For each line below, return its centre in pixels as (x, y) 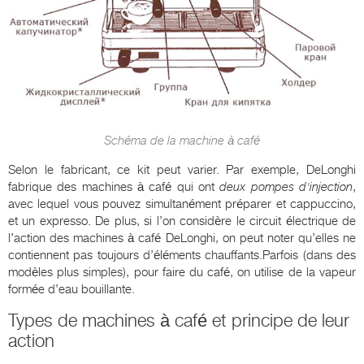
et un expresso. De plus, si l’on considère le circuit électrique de (182, 221)
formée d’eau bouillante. (71, 289)
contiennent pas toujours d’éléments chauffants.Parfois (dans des (182, 255)
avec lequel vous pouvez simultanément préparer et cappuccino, (182, 204)
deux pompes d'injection (286, 186)
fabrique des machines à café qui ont (114, 186)
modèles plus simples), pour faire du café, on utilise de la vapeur (182, 272)
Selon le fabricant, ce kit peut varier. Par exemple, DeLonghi (182, 169)
